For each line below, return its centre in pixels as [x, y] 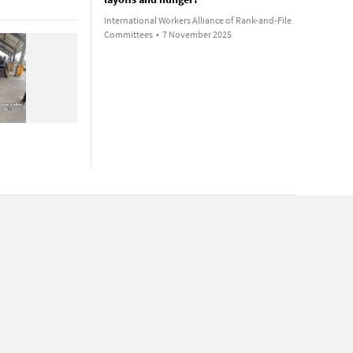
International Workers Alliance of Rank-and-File [197, 20]
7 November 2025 [197, 34]
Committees [128, 34]
